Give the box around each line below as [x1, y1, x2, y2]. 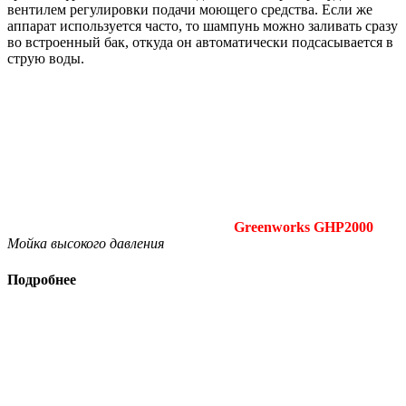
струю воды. [7, 51, 84, 67]
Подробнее [7, 271, 76, 287]
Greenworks [234, 219, 314, 236]
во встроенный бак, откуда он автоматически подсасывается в [7, 34, 393, 51]
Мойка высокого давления [7, 236, 164, 252]
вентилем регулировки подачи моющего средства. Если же [7, 2, 372, 18]
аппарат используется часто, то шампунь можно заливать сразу [7, 18, 398, 34]
